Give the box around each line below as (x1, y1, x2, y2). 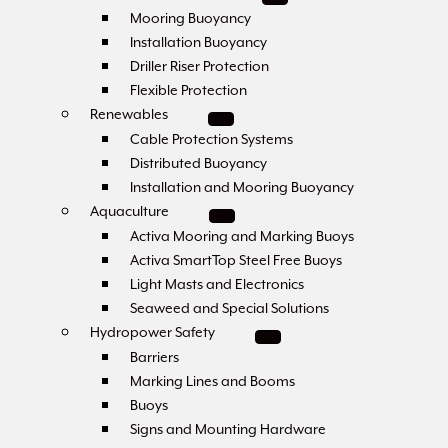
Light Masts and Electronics (130, 275, 304, 293)
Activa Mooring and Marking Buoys (130, 227, 354, 245)
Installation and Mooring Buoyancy (130, 178, 354, 196)
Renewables (90, 105, 168, 123)
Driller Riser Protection (130, 57, 269, 75)
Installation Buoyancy (130, 33, 267, 51)
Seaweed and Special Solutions (130, 299, 329, 317)
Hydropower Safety (90, 323, 215, 341)
